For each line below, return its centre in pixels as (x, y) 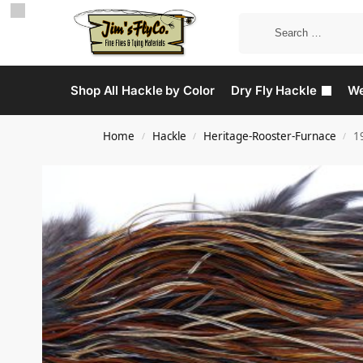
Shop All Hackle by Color (143, 90)
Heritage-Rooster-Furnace (269, 136)
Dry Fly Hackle (274, 90)
